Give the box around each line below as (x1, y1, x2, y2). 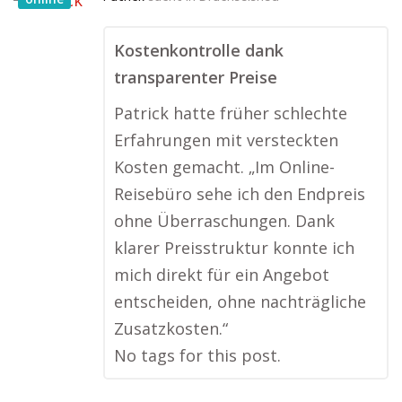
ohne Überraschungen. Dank (114, 210, 335, 232)
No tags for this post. (114, 345, 281, 366)
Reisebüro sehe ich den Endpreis (114, 183, 365, 205)
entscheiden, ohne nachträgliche (114, 291, 366, 312)
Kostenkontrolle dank (114, 39, 284, 61)
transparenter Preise (114, 66, 277, 88)
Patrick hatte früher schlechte (114, 102, 347, 124)
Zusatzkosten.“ (114, 318, 228, 339)
